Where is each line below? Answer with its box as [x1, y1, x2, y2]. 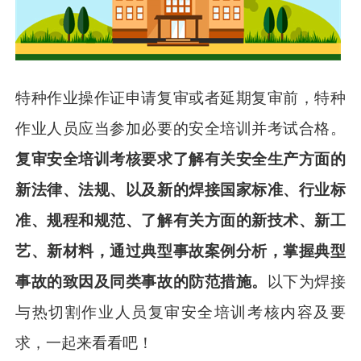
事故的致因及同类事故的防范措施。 [15, 273, 268, 291]
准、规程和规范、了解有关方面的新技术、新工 [15, 212, 346, 230]
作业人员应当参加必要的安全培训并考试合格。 [15, 120, 346, 138]
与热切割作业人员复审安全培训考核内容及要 [15, 304, 346, 322]
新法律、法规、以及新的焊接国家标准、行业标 [15, 181, 346, 199]
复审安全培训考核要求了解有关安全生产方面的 [15, 151, 346, 168]
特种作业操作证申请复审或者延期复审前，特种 [15, 89, 346, 107]
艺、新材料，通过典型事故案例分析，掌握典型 [15, 243, 346, 260]
